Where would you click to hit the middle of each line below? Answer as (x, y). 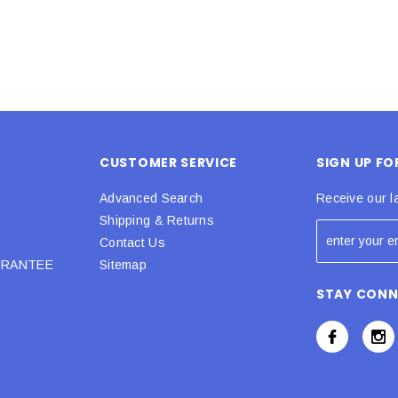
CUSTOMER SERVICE (169, 162)
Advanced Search (151, 198)
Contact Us (132, 242)
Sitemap (123, 264)
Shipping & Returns (157, 220)
